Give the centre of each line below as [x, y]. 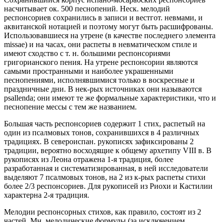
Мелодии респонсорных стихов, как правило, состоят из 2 [103, 212]
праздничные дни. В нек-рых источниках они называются [103, 89]
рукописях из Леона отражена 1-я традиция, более [89, 159]
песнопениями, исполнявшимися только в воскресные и [99, 80]
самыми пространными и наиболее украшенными [89, 71]
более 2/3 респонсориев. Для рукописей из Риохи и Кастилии [108, 186]
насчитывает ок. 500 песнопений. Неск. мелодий [87, 8]
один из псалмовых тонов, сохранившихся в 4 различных [102, 132]
